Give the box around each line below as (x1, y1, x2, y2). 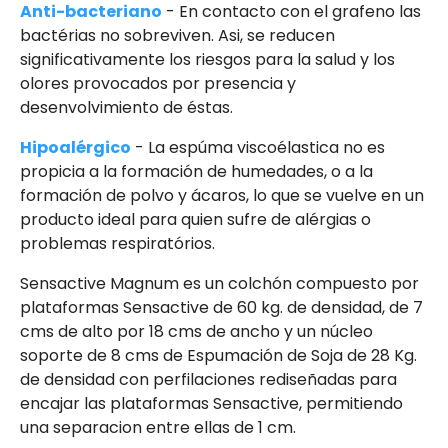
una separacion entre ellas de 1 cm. (20, 416, 296, 440)
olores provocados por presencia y (20, 72, 296, 96)
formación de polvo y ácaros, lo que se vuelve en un (20, 184, 424, 208)
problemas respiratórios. (20, 232, 215, 256)
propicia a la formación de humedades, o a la (20, 160, 373, 184)
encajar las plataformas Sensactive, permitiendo (20, 392, 403, 416)
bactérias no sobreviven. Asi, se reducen (20, 24, 335, 48)
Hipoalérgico (20, 136, 131, 160)
